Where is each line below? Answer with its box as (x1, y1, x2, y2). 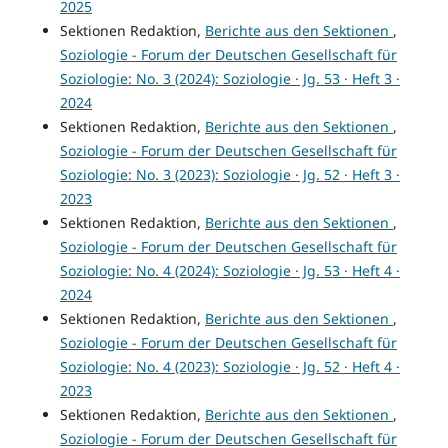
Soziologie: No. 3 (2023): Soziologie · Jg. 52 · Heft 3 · (59, 165, 400, 185)
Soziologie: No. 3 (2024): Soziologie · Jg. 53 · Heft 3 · (59, 69, 400, 89)
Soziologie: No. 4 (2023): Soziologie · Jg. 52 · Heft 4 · (59, 357, 400, 377)
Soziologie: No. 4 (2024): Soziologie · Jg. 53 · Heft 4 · (59, 261, 400, 281)
